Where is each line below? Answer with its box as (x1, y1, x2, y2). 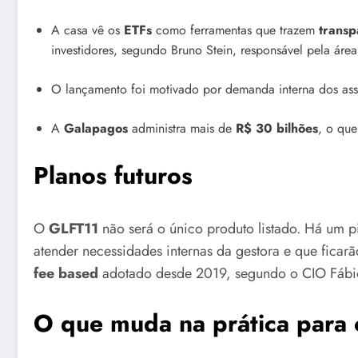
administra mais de (128, 119, 236, 138)
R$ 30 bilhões (236, 119, 318, 138)
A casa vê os (51, 21, 124, 40)
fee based (34, 263, 98, 284)
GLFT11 (49, 218, 98, 240)
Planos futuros (34, 158, 193, 193)
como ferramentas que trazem (152, 21, 319, 40)
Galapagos (64, 119, 128, 138)
